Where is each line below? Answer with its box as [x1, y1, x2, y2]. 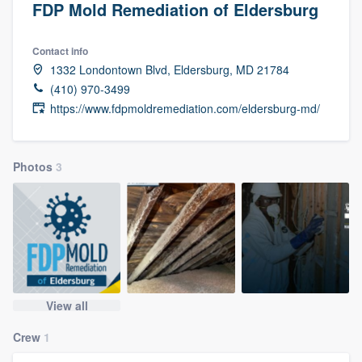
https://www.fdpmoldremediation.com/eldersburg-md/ [50, 99, 320, 116]
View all [45, 297, 88, 314]
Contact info [32, 43, 88, 58]
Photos [13, 158, 56, 175]
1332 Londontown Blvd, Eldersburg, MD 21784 [50, 61, 289, 78]
